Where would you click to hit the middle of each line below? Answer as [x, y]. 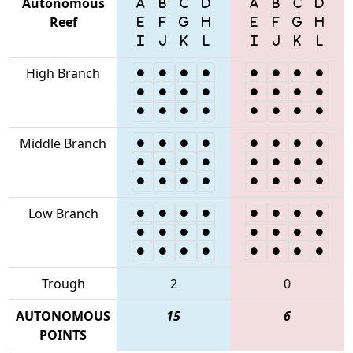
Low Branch [63, 213]
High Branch [63, 73]
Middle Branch [63, 143]
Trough [63, 283]
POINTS [63, 334]
